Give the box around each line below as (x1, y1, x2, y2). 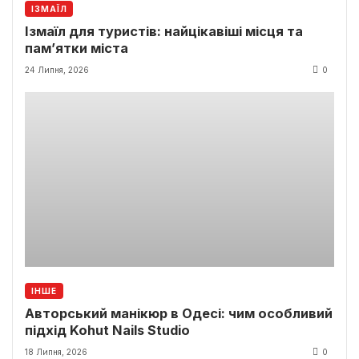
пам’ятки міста (25, 39, 128, 56)
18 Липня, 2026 (25, 347, 87, 357)
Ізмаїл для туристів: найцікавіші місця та (25, 22, 303, 39)
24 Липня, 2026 (25, 64, 89, 75)
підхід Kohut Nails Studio (25, 322, 190, 339)
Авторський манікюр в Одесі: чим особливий (25, 305, 333, 322)
